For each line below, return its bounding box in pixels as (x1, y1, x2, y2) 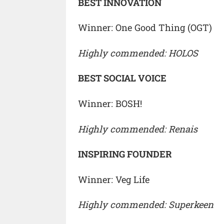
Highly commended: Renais (78, 122, 197, 135)
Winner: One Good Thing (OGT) (78, 21, 212, 34)
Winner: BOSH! (78, 97, 142, 109)
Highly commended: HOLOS (78, 46, 198, 59)
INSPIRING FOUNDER (78, 148, 172, 160)
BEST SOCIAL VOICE (78, 72, 166, 84)
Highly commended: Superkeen (78, 198, 213, 211)
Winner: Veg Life (78, 173, 149, 185)
